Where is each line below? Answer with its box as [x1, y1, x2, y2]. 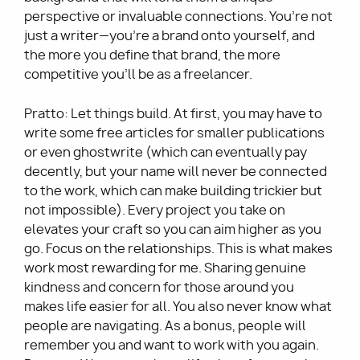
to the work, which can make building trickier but [24, 182, 322, 200]
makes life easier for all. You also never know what [24, 298, 332, 316]
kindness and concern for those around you [24, 279, 294, 297]
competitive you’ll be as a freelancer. [24, 66, 252, 84]
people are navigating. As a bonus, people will [24, 317, 306, 335]
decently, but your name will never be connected [24, 163, 327, 181]
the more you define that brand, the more [24, 47, 280, 64]
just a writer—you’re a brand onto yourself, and [24, 27, 315, 45]
